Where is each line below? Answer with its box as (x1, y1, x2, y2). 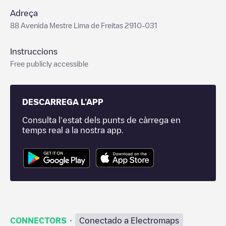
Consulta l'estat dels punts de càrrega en (22, 116, 181, 124)
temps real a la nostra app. (22, 126, 123, 134)
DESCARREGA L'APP (22, 98, 103, 106)
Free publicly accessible (10, 60, 88, 67)
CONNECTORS (10, 216, 67, 224)
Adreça (10, 9, 38, 17)
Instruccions (10, 47, 58, 55)
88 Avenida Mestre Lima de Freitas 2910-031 (10, 22, 157, 29)
